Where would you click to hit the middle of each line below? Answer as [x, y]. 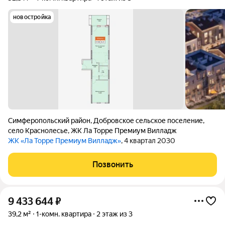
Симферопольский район [49, 121]
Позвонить [113, 164]
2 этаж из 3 [115, 214]
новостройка [32, 17]
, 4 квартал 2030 [148, 141]
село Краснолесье [38, 131]
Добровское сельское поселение [148, 121]
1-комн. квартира [64, 214]
